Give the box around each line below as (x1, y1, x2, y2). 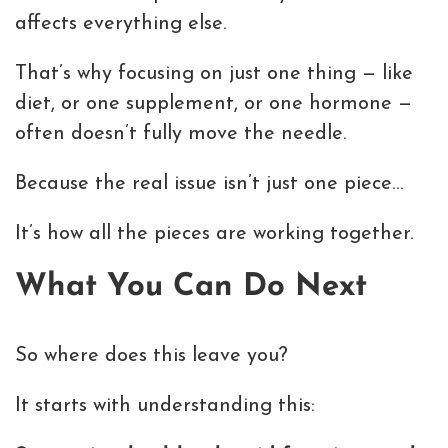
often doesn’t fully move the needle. (15, 123, 346, 144)
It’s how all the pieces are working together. (15, 223, 413, 244)
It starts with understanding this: (15, 395, 315, 416)
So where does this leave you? (15, 345, 288, 366)
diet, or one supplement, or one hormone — (15, 93, 412, 114)
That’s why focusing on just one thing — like (15, 63, 413, 84)
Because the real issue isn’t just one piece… (15, 173, 403, 194)
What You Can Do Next (15, 271, 367, 303)
